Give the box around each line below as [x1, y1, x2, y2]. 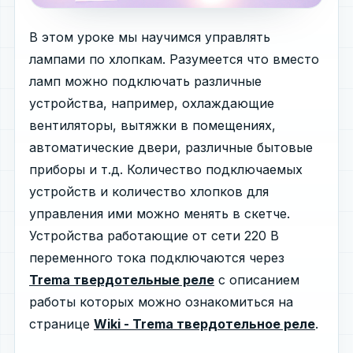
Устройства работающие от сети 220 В [29, 227, 279, 243]
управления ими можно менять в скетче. [29, 205, 290, 221]
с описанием [214, 271, 299, 288]
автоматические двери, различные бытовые [29, 139, 313, 155]
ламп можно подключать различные [29, 72, 262, 89]
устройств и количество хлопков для [29, 183, 269, 199]
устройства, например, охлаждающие [29, 95, 274, 111]
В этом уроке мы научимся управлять [29, 28, 270, 45]
